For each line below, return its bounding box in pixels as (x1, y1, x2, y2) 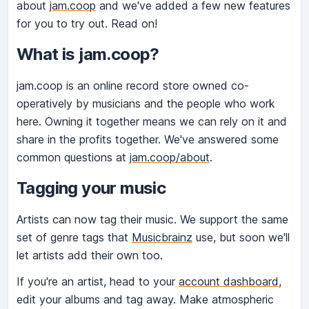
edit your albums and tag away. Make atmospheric (17, 292, 274, 307)
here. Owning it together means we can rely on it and (17, 114, 287, 129)
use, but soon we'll (192, 230, 290, 245)
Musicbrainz (132, 230, 192, 245)
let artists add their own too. (17, 248, 163, 263)
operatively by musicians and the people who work (17, 97, 275, 111)
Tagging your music (17, 178, 166, 199)
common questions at (17, 150, 130, 165)
